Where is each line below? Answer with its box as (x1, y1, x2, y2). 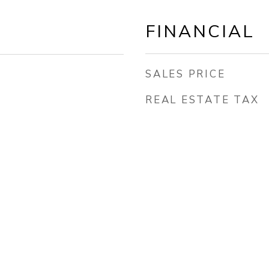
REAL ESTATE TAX (145, 93, 259, 107)
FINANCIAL (145, 20, 255, 43)
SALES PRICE (145, 67, 226, 81)
